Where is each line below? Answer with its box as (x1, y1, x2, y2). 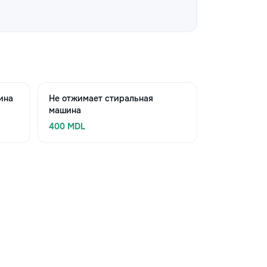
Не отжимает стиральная (48, 93, 153, 104)
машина (48, 105, 81, 116)
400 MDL (48, 121, 85, 132)
